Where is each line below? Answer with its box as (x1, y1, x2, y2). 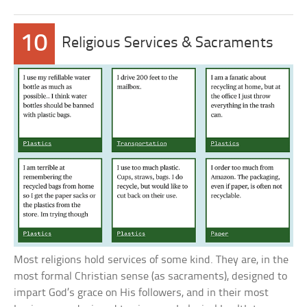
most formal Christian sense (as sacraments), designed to (14, 270, 288, 282)
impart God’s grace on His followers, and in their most (14, 286, 269, 299)
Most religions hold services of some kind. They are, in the (14, 254, 289, 266)
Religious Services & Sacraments (62, 36, 274, 51)
